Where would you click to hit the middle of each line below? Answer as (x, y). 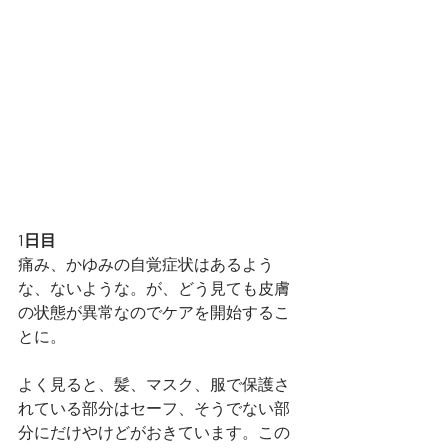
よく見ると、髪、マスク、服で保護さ (154, 383)
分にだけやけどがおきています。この (154, 431)
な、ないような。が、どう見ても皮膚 (154, 287)
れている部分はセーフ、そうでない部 (154, 407)
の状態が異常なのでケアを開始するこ (154, 311)
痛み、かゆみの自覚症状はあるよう (146, 263)
